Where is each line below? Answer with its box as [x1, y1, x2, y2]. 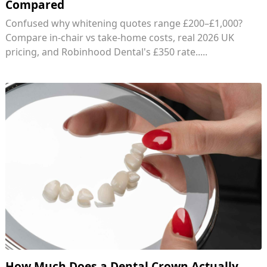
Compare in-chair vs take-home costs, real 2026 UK [5, 31, 234, 45]
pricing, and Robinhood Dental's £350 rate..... [5, 45, 207, 59]
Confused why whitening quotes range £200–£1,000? [5, 17, 243, 30]
